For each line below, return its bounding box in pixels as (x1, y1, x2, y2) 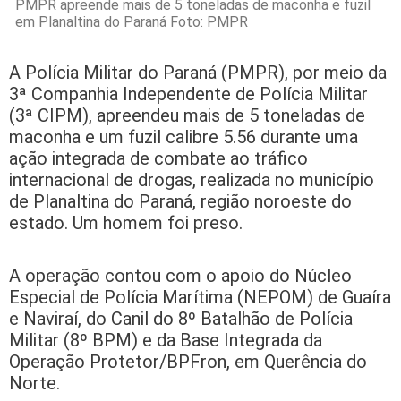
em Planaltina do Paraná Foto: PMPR (15, 13, 248, 31)
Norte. (9, 372, 60, 395)
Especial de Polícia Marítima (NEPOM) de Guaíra (9, 286, 391, 309)
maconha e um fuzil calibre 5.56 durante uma (9, 126, 358, 149)
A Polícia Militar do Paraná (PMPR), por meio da (9, 62, 387, 84)
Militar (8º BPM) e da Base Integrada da (9, 329, 322, 352)
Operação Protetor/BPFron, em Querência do (9, 351, 367, 373)
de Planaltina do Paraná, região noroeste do (9, 191, 352, 213)
